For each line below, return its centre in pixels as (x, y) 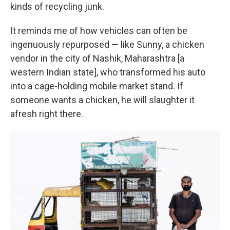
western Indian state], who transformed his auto (108, 72)
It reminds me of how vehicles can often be (99, 31)
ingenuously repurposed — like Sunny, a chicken (107, 44)
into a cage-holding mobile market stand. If (97, 86)
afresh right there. (47, 114)
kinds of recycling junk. (57, 6)
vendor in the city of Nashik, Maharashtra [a (97, 58)
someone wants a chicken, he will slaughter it (102, 100)
